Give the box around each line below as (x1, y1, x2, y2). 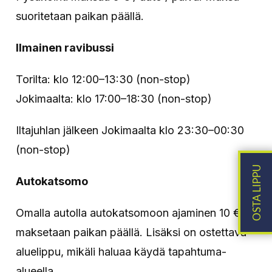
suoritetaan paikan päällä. (16, 9, 144, 22)
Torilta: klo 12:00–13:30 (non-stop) (16, 72, 191, 86)
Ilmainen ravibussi (16, 41, 115, 54)
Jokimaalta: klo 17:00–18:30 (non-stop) (16, 92, 212, 105)
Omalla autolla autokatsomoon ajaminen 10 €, (16, 206, 244, 219)
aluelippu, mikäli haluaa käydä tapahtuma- (16, 245, 227, 258)
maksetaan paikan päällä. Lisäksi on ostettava (16, 225, 247, 239)
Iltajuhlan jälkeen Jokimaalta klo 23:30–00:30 (16, 123, 245, 137)
